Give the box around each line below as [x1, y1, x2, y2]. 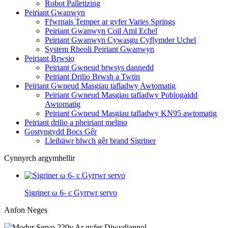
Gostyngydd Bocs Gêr [24, 127, 97, 136]
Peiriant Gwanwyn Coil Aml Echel [45, 26, 157, 35]
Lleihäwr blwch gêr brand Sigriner [45, 136, 156, 145]
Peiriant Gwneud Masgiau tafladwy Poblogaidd [45, 91, 197, 99]
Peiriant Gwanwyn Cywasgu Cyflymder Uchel [45, 36, 196, 44]
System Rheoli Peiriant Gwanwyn [45, 45, 154, 53]
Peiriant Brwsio [24, 54, 74, 63]
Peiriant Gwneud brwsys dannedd [45, 63, 154, 72]
